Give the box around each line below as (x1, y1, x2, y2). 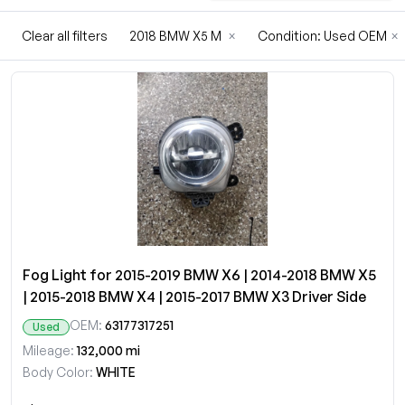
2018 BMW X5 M (129, 28, 224, 43)
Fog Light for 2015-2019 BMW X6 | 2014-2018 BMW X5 (23, 266, 376, 284)
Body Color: (23, 364, 93, 380)
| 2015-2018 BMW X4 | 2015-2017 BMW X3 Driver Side (23, 287, 366, 306)
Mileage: (23, 343, 74, 358)
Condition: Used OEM (258, 28, 387, 43)
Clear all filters (22, 28, 108, 43)
